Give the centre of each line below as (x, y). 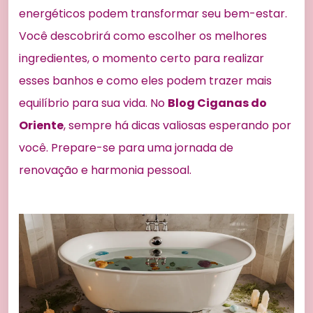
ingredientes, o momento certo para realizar (141, 59)
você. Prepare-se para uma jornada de (126, 148)
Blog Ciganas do (217, 103)
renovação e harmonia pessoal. (105, 170)
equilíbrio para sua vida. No (93, 103)
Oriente (41, 126)
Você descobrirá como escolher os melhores (143, 36)
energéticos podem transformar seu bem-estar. (153, 14)
